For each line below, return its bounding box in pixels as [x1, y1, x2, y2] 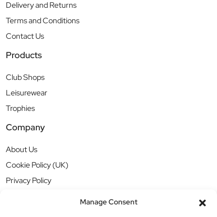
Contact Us [6, 31, 44, 41]
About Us [6, 144, 37, 155]
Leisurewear [6, 87, 47, 98]
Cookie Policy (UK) [6, 159, 68, 170]
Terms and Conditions [6, 15, 79, 26]
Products [6, 49, 42, 61]
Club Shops [6, 72, 45, 82]
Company [6, 121, 45, 133]
